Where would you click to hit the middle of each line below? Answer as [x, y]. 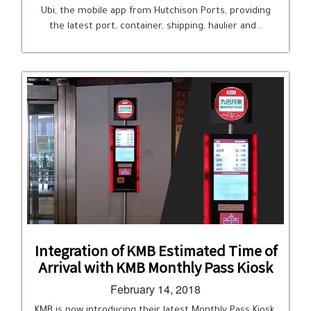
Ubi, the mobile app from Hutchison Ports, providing [155, 11]
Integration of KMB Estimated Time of [155, 250]
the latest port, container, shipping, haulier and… [155, 27]
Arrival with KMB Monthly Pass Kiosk [155, 267]
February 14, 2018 [155, 289]
